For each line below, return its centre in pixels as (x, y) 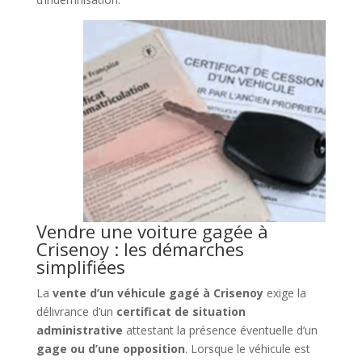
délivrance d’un (76, 311)
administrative (79, 330)
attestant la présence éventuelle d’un (220, 330)
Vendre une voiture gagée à (152, 231)
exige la (284, 293)
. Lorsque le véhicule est (247, 348)
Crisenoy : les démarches (140, 248)
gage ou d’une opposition (110, 348)
